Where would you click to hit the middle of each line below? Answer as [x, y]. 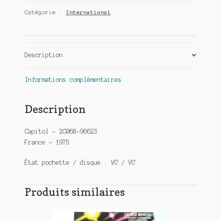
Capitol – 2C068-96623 [61, 131]
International [88, 12]
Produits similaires [74, 192]
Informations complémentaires [73, 80]
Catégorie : [45, 12]
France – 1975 [47, 142]
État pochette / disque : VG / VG [80, 163]
